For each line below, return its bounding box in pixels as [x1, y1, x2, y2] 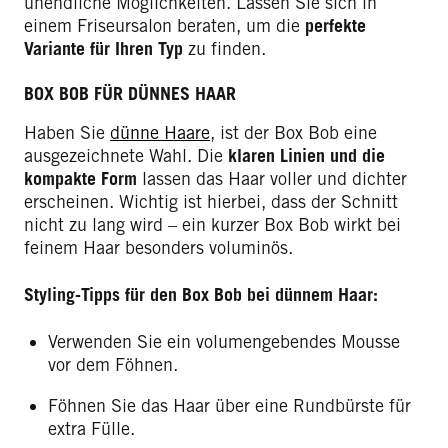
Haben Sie [24, 122, 110, 143]
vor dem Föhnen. [48, 353, 178, 375]
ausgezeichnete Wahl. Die [24, 145, 228, 166]
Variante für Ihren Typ [24, 38, 183, 59]
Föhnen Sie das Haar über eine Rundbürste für [48, 394, 411, 416]
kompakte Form [24, 168, 137, 189]
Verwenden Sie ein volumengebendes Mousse [48, 330, 400, 352]
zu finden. [183, 38, 266, 59]
